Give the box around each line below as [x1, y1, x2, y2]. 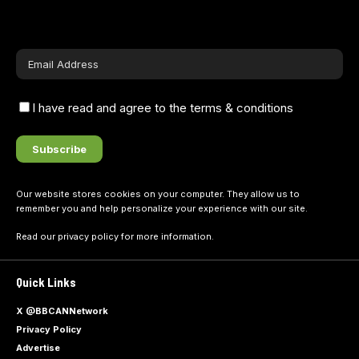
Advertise [16, 341, 60, 353]
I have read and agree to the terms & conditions [32, 99, 293, 115]
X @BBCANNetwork [16, 305, 108, 317]
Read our [16, 230, 58, 242]
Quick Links [16, 274, 76, 289]
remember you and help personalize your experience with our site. [16, 203, 308, 214]
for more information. [119, 230, 214, 242]
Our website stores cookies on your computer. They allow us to [16, 188, 300, 200]
